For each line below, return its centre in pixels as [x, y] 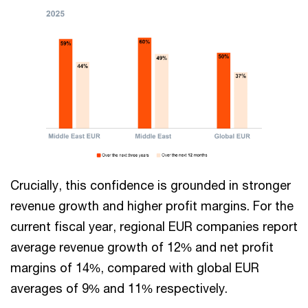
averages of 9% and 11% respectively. [119, 288]
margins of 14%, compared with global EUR [135, 268]
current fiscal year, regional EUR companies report [154, 227]
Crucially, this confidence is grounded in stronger [151, 185]
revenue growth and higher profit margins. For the [152, 206]
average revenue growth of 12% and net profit [142, 247]
